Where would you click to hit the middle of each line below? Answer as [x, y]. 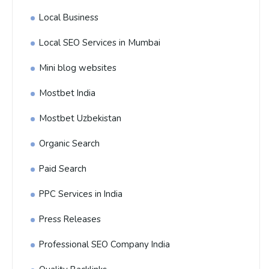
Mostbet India [67, 93]
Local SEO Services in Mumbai [100, 43]
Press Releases [70, 219]
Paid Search [63, 169]
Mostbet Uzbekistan [80, 118]
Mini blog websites [78, 68]
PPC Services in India [81, 194]
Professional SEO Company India [104, 244]
